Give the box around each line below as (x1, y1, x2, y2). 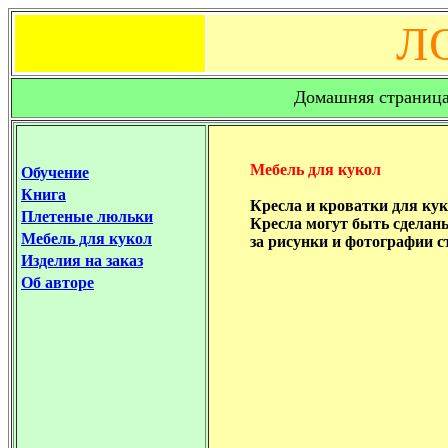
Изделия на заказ (21, 252, 143, 269)
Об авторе (21, 274, 94, 291)
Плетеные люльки (21, 208, 153, 225)
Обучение (21, 164, 89, 181)
